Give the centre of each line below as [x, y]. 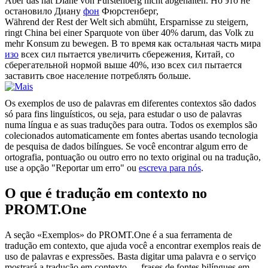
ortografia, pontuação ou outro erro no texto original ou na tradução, [133, 157]
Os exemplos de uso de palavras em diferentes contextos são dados [130, 103]
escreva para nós [170, 168]
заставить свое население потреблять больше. [98, 76]
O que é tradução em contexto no [106, 194]
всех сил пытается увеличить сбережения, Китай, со [127, 54]
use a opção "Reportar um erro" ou [72, 168]
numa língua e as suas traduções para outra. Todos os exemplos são [131, 125]
